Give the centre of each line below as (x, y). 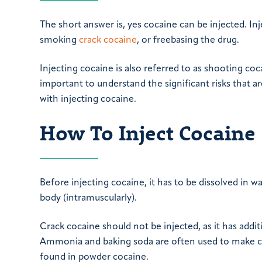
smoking (59, 40)
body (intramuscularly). (88, 199)
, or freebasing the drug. (188, 40)
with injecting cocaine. (88, 99)
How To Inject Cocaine (148, 133)
